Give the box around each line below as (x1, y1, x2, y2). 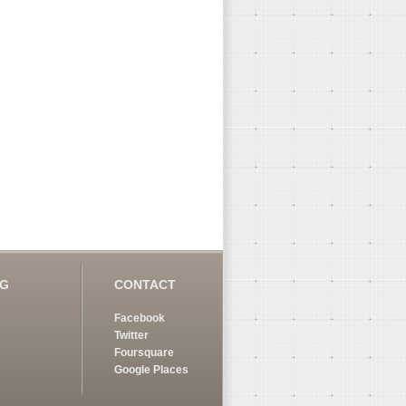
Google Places (113, 362, 188, 376)
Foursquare (113, 345, 174, 359)
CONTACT (113, 276, 176, 292)
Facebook (113, 311, 165, 324)
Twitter (113, 328, 149, 342)
